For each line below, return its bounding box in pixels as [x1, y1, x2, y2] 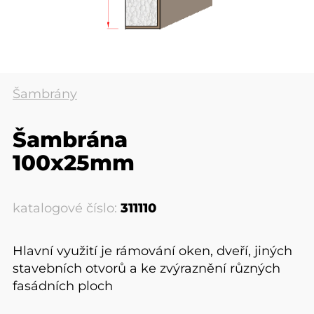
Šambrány [13, 86, 77, 102]
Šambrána [13, 125, 128, 153]
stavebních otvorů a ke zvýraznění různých [13, 260, 280, 276]
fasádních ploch [13, 278, 113, 294]
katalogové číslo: [13, 200, 121, 216]
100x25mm [13, 149, 135, 176]
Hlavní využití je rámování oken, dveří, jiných [13, 243, 292, 259]
